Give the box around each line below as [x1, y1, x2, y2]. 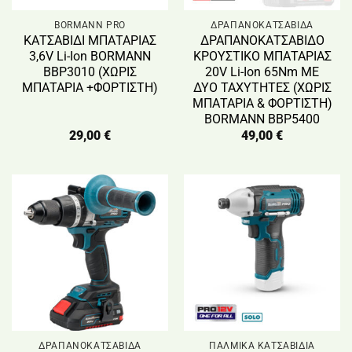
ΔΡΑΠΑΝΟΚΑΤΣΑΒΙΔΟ [200, 32, 324, 48]
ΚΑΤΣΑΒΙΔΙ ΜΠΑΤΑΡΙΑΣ [24, 32, 156, 48]
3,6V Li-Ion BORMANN [29, 48, 151, 64]
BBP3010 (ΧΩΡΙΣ [43, 64, 137, 79]
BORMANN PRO [54, 19, 126, 31]
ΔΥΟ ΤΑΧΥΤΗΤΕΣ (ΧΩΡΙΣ [192, 79, 332, 95]
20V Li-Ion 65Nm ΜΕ [205, 64, 319, 79]
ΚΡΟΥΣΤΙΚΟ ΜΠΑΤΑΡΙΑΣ [192, 48, 332, 64]
